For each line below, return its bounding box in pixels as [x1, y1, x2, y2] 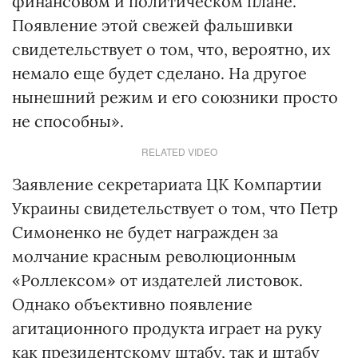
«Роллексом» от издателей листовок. [12, 270, 303, 290]
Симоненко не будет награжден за [12, 222, 278, 242]
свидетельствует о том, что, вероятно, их [12, 39, 331, 59]
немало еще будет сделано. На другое [12, 63, 307, 83]
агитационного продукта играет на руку [12, 318, 322, 338]
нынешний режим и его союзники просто [12, 87, 338, 107]
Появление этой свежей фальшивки [12, 15, 293, 35]
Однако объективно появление [12, 294, 253, 314]
